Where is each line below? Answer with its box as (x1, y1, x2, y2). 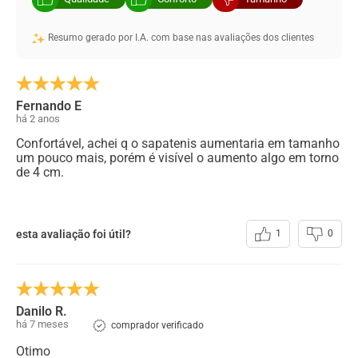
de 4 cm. (16, 165, 64, 181)
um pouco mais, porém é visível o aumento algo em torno (16, 150, 339, 166)
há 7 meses (16, 318, 69, 331)
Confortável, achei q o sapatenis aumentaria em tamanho (16, 136, 340, 152)
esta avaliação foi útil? (16, 227, 131, 241)
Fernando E (16, 98, 82, 114)
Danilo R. (16, 304, 67, 320)
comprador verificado (111, 319, 204, 331)
